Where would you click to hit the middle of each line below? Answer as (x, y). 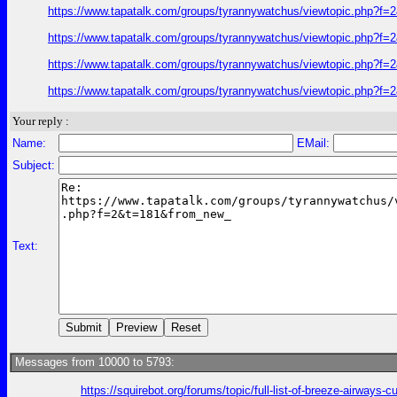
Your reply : (41, 121)
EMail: (313, 143)
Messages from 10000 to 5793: (93, 362)
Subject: (34, 165)
